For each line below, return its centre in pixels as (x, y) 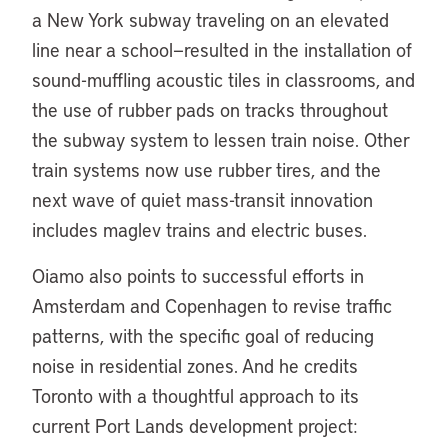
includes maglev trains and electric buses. (204, 229)
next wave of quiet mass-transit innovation (202, 199)
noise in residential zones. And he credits (195, 365)
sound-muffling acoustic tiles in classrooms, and (223, 79)
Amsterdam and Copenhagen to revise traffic (212, 305)
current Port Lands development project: (194, 425)
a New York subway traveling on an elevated (210, 19)
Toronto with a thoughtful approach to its (195, 395)
